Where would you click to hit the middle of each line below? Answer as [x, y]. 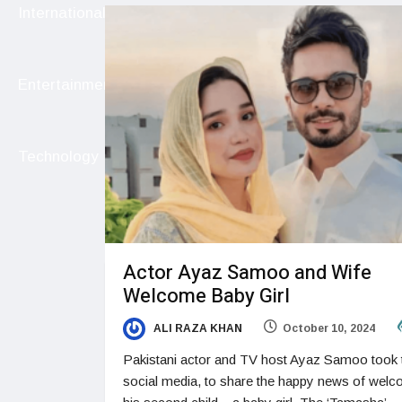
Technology [58, 157]
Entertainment [67, 85]
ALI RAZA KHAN [197, 329]
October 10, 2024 [329, 329]
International [62, 13]
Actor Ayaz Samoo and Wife [247, 273]
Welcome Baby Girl [206, 297]
